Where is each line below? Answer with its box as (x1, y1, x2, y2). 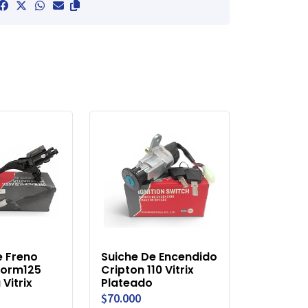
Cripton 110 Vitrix (101, 262, 194, 278)
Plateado (101, 275, 153, 291)
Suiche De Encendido (101, 249, 217, 265)
